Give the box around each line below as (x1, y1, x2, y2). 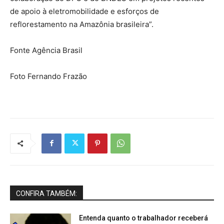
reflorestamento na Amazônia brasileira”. (10, 19, 153, 29)
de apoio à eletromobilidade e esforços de (10, 6, 159, 16)
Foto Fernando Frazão (10, 71, 87, 81)
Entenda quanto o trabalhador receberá (79, 213, 208, 222)
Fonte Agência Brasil (10, 45, 82, 55)
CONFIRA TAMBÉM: (16, 189, 77, 197)
